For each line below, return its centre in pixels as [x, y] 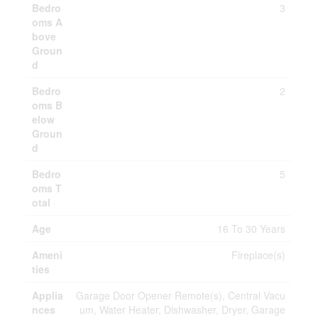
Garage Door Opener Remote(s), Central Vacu [181, 295]
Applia [48, 295]
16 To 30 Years [252, 229]
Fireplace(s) [259, 255]
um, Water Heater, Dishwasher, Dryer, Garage [183, 309]
